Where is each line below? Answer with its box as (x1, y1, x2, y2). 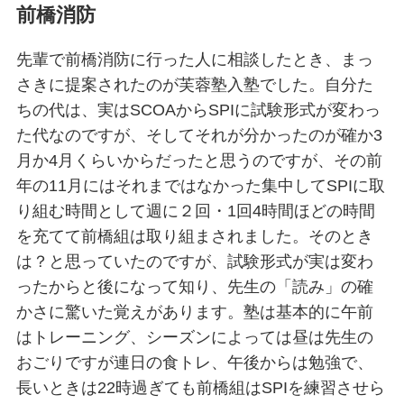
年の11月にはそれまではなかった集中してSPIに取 (15, 176, 385, 195)
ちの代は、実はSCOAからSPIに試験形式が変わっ (15, 100, 381, 119)
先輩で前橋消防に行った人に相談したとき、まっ (15, 50, 373, 69)
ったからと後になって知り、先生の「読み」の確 (15, 277, 373, 296)
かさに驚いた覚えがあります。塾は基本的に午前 (15, 302, 373, 321)
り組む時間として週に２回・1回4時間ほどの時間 (15, 201, 375, 220)
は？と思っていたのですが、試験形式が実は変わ (15, 252, 373, 271)
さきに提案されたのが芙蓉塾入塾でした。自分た (15, 75, 373, 94)
